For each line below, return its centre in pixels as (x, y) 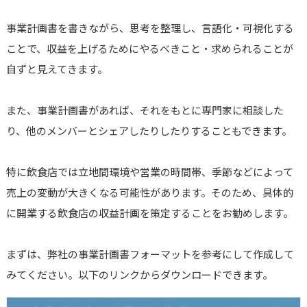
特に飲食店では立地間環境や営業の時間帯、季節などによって (149, 171)
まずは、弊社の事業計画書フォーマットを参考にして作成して (150, 254)
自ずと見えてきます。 (57, 69)
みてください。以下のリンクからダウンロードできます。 (139, 274)
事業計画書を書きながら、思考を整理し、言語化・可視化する (150, 27)
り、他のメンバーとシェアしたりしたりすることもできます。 (149, 130)
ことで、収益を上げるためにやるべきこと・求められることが (149, 48)
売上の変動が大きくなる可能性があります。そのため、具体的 (149, 192)
